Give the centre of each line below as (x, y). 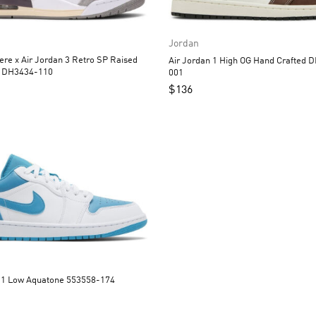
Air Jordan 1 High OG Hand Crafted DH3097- (211, 61)
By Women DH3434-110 (27, 73)
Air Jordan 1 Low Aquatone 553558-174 (91, 281)
